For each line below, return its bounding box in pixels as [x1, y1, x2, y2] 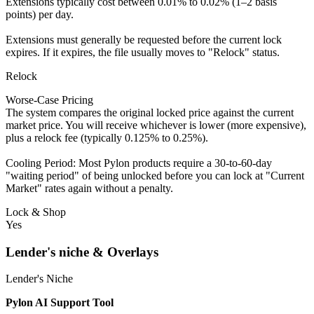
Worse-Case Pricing [6, 94, 93, 107]
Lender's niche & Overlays [6, 244, 158, 259]
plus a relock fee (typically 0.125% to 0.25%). [6, 132, 208, 144]
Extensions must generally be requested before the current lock [6, 34, 282, 46]
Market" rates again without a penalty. [6, 182, 173, 195]
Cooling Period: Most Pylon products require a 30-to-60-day [6, 157, 272, 170]
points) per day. [6, 8, 74, 21]
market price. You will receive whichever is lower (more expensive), [6, 119, 306, 132]
